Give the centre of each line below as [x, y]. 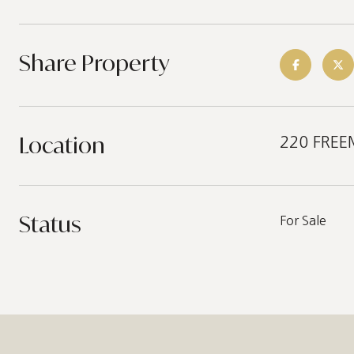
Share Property [94, 63]
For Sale [303, 220]
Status [50, 224]
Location [62, 145]
